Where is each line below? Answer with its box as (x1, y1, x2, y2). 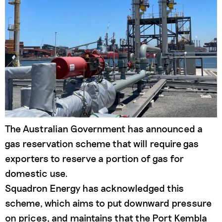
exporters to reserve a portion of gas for (5, 152, 184, 165)
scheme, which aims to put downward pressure (5, 197, 212, 209)
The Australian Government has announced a (5, 122, 203, 135)
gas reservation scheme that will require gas (5, 137, 199, 150)
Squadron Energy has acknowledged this (5, 182, 184, 194)
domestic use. (5, 167, 68, 179)
